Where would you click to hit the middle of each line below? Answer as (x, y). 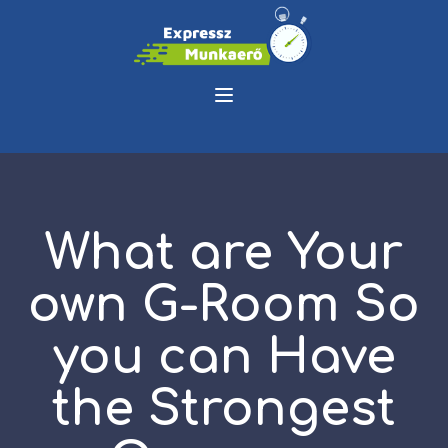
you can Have (224, 357)
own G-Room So (224, 305)
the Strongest (224, 409)
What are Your (224, 253)
